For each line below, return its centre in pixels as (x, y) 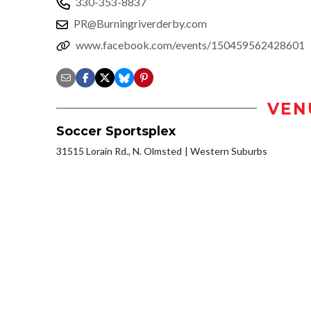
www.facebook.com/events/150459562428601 (190, 44)
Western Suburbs (229, 151)
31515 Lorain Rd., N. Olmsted (119, 151)
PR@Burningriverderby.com (140, 23)
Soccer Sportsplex (116, 131)
